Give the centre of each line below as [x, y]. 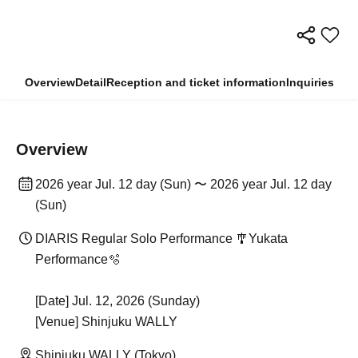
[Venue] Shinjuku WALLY [106, 322]
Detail [90, 82]
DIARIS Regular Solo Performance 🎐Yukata [161, 239]
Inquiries [310, 82]
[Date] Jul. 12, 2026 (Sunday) [117, 301]
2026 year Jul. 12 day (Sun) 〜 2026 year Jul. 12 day [183, 184]
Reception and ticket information [196, 82]
